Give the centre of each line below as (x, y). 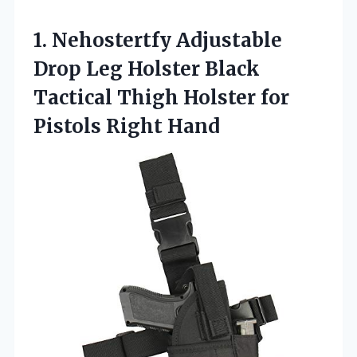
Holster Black (191, 69)
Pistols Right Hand (127, 126)
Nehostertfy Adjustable (167, 40)
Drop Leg (78, 69)
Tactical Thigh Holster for (161, 97)
